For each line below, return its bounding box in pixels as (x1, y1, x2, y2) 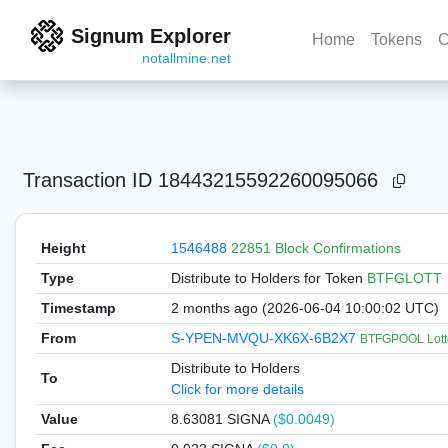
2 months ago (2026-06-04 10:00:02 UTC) (170, 300, 439, 316)
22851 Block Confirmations (230, 240, 401, 256)
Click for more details (170, 381, 304, 397)
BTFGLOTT (366, 270, 442, 286)
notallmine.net (142, 50, 231, 66)
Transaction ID (23, 168, 152, 191)
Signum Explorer (71, 25, 231, 47)
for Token (303, 270, 367, 286)
